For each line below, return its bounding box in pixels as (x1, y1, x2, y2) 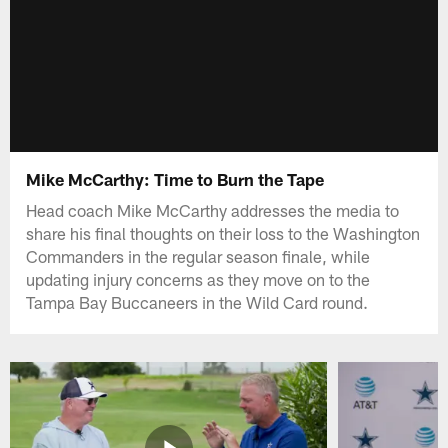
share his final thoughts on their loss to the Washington (26, 222, 421, 243)
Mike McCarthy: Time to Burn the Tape (26, 168, 325, 189)
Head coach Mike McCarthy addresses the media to (26, 199, 400, 220)
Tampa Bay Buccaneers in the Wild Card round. (26, 291, 369, 312)
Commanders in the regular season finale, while (26, 245, 371, 266)
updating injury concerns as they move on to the (26, 268, 371, 289)
